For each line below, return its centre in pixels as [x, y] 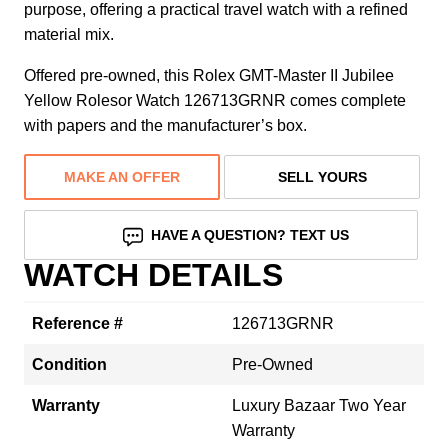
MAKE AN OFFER [122, 176]
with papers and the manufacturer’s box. [165, 125]
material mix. [69, 34]
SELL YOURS [322, 176]
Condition [69, 364]
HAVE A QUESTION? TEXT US [250, 234]
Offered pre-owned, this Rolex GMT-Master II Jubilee [209, 75]
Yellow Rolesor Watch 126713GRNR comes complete [215, 100]
